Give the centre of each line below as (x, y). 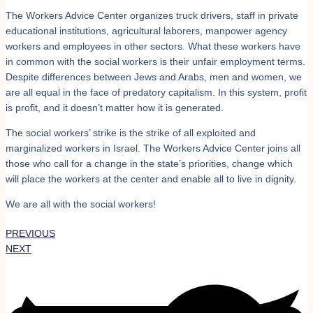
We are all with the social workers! (81, 204)
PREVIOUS (30, 233)
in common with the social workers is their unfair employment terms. (155, 61)
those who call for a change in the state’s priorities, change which (149, 163)
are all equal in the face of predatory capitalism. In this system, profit (156, 92)
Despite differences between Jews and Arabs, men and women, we (154, 77)
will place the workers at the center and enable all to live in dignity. (151, 179)
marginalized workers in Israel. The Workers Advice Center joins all (153, 148)
